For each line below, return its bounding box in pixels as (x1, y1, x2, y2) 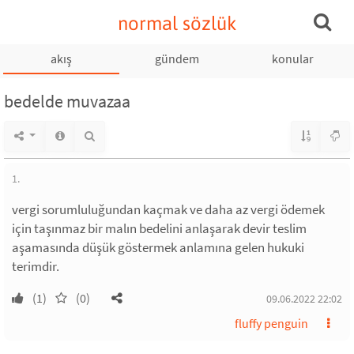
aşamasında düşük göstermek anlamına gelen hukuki (12, 239, 304, 256)
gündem (154, 51, 199, 66)
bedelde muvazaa (4, 90, 130, 112)
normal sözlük (117, 13, 237, 34)
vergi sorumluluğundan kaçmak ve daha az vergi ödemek (12, 201, 325, 218)
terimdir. (12, 258, 59, 275)
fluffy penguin (235, 315, 308, 331)
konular (271, 51, 314, 66)
